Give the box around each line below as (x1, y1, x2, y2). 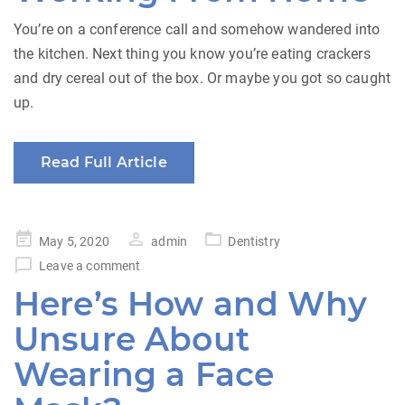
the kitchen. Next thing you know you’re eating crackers (14, 45, 371, 63)
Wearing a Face (14, 354, 275, 395)
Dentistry (228, 234, 280, 250)
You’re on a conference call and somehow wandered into (14, 21, 381, 39)
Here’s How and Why (14, 284, 367, 325)
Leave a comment (39, 259, 141, 274)
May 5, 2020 (39, 234, 109, 250)
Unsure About (14, 319, 250, 360)
